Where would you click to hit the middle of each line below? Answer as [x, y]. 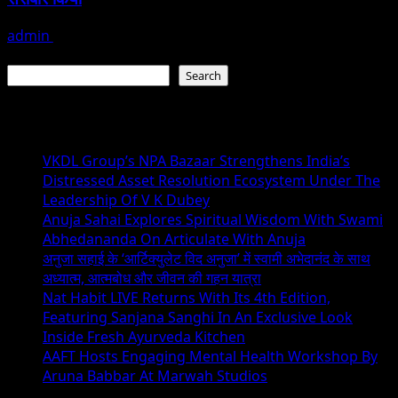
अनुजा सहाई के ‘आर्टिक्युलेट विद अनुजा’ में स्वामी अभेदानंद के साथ [207, 259]
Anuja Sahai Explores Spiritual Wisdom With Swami [213, 219]
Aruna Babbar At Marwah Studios [155, 376]
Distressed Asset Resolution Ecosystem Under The [211, 180]
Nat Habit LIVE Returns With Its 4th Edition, [187, 298]
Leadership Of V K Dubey [126, 200]
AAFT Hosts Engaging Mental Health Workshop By [210, 356]
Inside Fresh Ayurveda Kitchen [144, 337]
